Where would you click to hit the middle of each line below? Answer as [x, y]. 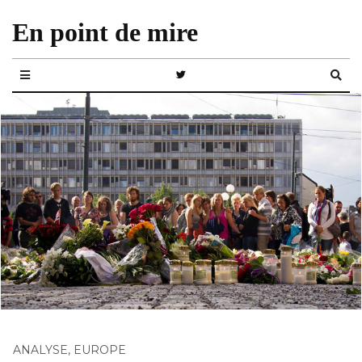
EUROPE [100, 349]
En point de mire [105, 32]
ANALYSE [40, 349]
